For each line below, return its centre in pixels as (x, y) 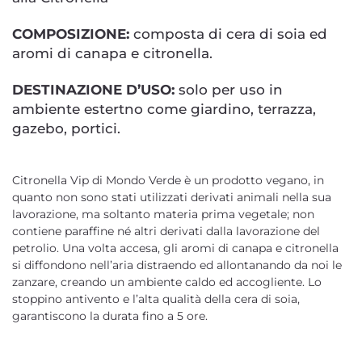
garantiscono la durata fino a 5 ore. (110, 316)
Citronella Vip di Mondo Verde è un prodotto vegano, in (168, 180)
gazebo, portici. (66, 128)
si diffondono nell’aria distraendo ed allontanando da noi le (177, 265)
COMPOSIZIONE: (71, 34)
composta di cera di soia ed (228, 34)
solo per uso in (229, 90)
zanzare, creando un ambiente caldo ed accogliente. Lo (167, 282)
